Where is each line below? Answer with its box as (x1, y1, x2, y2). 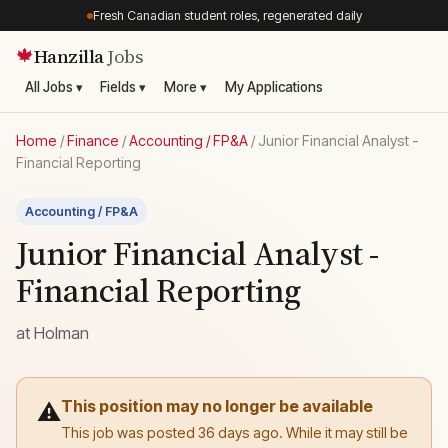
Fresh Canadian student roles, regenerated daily (92, 8, 362, 24)
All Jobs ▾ (24, 78, 83, 95)
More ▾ (163, 78, 207, 95)
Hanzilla (33, 42, 108, 69)
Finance (67, 131, 119, 149)
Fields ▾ (100, 78, 147, 95)
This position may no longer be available (61, 395, 373, 416)
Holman (34, 322, 89, 343)
